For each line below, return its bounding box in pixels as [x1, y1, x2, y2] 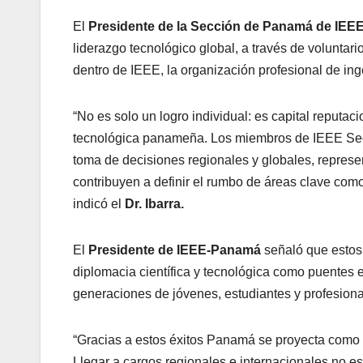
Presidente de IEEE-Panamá [88, 242, 261, 257]
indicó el [73, 196, 125, 211]
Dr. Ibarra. [125, 196, 184, 211]
